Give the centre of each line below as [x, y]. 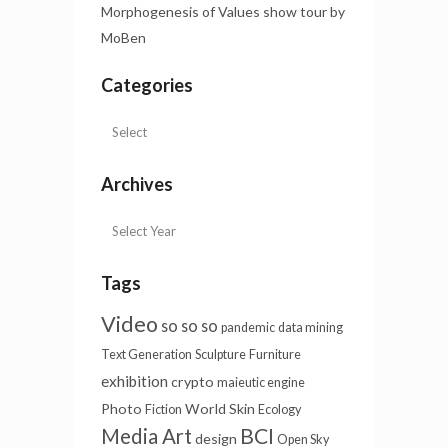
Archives [137, 184]
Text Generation [146, 355]
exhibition [134, 381]
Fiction [163, 410]
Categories [147, 85]
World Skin [220, 409]
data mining [310, 328]
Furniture [275, 355]
